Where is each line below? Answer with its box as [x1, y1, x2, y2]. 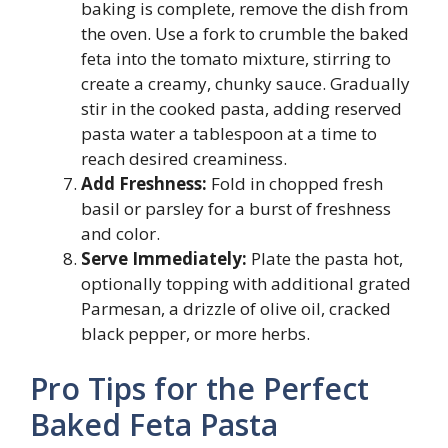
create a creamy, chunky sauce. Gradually [81, 71, 410, 95]
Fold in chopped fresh [207, 171, 383, 195]
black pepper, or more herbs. [81, 321, 310, 345]
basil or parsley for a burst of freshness [81, 196, 391, 220]
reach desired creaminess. [81, 146, 287, 170]
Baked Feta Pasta [30, 404, 278, 446]
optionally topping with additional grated [81, 271, 411, 295]
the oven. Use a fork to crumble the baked [81, 21, 409, 45]
